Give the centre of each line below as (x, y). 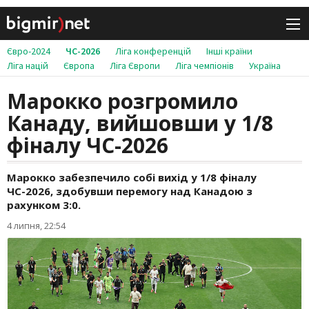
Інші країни (229, 51)
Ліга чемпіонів (205, 66)
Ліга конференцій (153, 51)
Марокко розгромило (122, 101)
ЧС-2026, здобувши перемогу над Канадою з (130, 191)
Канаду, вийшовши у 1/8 (140, 123)
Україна (265, 66)
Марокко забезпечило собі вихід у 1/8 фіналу (132, 178)
